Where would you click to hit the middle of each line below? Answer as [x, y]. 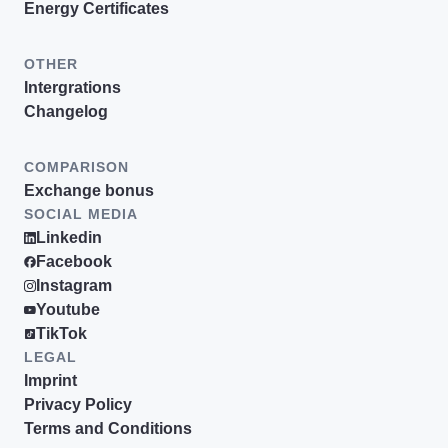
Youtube [68, 309]
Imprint [50, 380]
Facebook [74, 261]
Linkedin [69, 237]
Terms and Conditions [108, 428]
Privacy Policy [78, 404]
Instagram [74, 285]
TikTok [61, 333]
